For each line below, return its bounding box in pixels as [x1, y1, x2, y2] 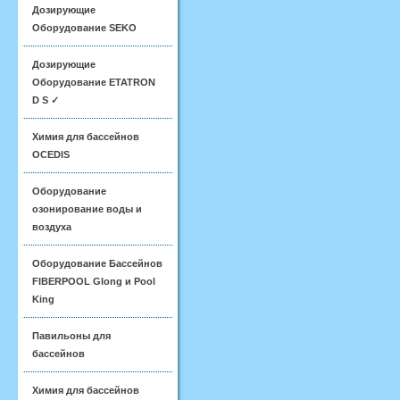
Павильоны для [32, 330, 111, 341]
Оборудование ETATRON [32, 77, 155, 87]
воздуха [32, 221, 71, 232]
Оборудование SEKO [32, 22, 137, 33]
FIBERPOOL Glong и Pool [32, 276, 155, 287]
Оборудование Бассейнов [32, 258, 162, 269]
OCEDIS [32, 149, 70, 160]
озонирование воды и [32, 204, 142, 214]
